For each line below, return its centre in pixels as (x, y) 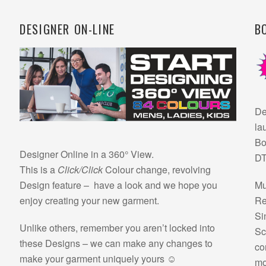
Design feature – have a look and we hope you (119, 185)
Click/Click (80, 170)
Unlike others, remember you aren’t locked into (118, 228)
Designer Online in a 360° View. (87, 154)
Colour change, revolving (157, 170)
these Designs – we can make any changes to (116, 243)
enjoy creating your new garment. (90, 201)
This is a (39, 170)
